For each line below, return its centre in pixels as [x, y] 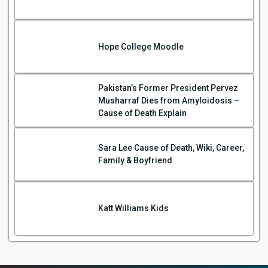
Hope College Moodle [141, 46]
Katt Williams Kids [134, 208]
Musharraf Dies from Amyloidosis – [169, 100]
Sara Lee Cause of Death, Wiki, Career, [171, 148]
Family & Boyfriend [135, 161]
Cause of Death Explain [143, 113]
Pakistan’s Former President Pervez [168, 88]
